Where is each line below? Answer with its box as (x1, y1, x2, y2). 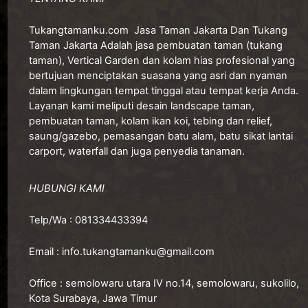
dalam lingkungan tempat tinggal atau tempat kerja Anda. (29, 85, 298, 98)
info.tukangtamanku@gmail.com (62, 245, 214, 258)
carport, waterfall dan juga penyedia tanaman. (29, 145, 245, 158)
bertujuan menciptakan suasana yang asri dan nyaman (29, 69, 287, 82)
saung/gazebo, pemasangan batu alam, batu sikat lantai (29, 130, 293, 143)
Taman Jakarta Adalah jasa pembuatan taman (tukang (29, 39, 283, 52)
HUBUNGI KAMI (29, 182, 104, 195)
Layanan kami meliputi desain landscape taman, (29, 100, 254, 113)
